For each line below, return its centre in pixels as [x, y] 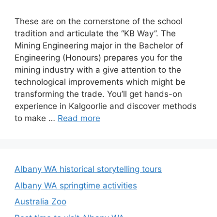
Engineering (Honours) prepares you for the [99, 58]
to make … [36, 118]
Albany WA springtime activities [76, 185]
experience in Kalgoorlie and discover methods [106, 106]
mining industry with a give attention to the [98, 70]
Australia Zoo [40, 201]
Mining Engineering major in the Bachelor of [99, 46]
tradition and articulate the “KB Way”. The [95, 33]
